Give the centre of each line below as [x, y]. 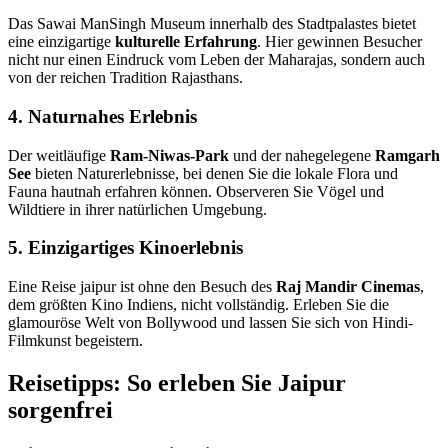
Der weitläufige [59, 155]
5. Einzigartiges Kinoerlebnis [125, 248]
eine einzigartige [61, 42]
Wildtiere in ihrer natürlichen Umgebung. [137, 209]
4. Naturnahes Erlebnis [102, 116]
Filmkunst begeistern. [75, 341]
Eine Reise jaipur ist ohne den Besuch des [142, 287]
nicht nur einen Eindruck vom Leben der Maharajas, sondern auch [216, 60]
